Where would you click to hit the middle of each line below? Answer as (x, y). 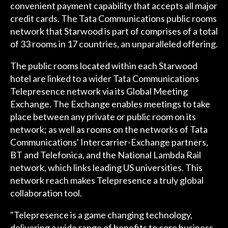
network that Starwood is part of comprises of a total (114, 31)
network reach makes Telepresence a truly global (107, 180)
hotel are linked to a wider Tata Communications (104, 79)
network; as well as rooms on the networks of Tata (109, 130)
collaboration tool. (46, 193)
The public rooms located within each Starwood (104, 66)
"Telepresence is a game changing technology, (101, 215)
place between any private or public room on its (103, 117)
